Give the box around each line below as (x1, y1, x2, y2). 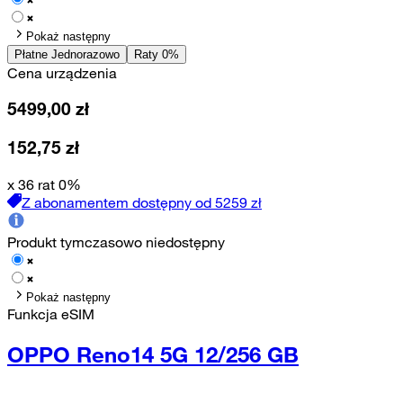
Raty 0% (134, 47, 179, 61)
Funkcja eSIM (7, 304, 94, 323)
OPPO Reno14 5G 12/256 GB (7, 340, 299, 368)
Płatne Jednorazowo (14, 47, 120, 61)
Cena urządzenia (7, 63, 117, 82)
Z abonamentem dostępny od (22, 193, 211, 211)
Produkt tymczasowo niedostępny (7, 232, 225, 251)
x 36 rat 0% (7, 175, 81, 193)
